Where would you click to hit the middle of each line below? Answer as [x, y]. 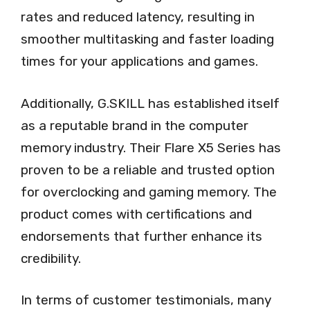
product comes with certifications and [136, 214]
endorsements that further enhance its [142, 236]
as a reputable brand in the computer [135, 125]
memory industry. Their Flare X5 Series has [151, 147]
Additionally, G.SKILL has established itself [150, 103]
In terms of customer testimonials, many [146, 300]
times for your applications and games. [139, 62]
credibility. [51, 258]
